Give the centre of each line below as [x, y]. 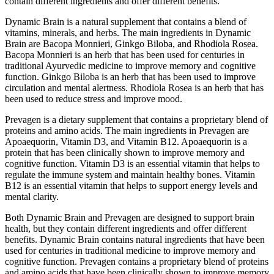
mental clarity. [32, 196]
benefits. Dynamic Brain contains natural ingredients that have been [135, 239]
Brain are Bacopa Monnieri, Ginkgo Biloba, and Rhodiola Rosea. [131, 43]
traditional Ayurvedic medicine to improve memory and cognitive [130, 65]
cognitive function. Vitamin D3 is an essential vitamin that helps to [132, 163]
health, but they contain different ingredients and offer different [126, 228]
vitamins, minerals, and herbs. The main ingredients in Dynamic [128, 32]
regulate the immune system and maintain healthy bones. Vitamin [130, 174]
